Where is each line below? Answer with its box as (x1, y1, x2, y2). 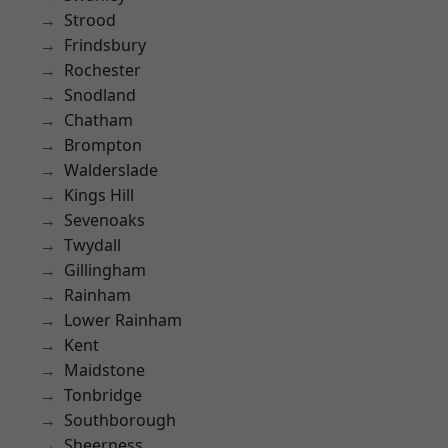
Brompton (64, 134, 142, 156)
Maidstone (64, 359, 145, 381)
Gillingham (64, 259, 146, 281)
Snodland (64, 84, 136, 106)
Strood (64, 9, 116, 31)
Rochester (64, 59, 141, 81)
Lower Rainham (64, 309, 182, 331)
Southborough (64, 409, 176, 431)
